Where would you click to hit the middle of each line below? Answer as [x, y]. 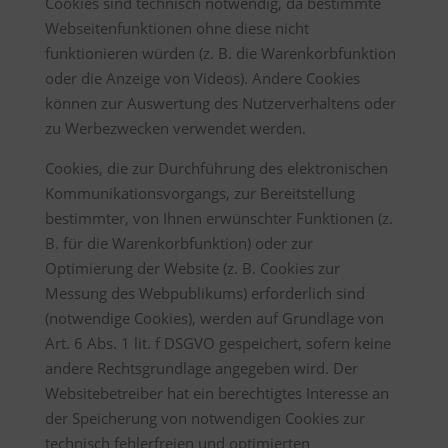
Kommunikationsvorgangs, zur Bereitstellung [199, 193]
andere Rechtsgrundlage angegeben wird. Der [201, 368]
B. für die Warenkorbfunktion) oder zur [178, 243]
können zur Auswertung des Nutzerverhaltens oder [220, 103]
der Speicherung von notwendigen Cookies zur [204, 418]
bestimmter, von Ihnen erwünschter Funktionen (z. [218, 218]
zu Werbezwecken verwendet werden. [175, 128]
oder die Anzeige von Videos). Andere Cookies [202, 78]
